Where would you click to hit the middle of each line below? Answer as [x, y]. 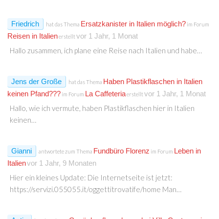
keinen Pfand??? [34, 93]
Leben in [187, 151]
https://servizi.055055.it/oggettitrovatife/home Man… [96, 189]
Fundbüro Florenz [121, 151]
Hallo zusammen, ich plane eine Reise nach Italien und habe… [106, 50]
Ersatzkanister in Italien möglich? [133, 23]
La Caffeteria [105, 93]
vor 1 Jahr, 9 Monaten [62, 163]
